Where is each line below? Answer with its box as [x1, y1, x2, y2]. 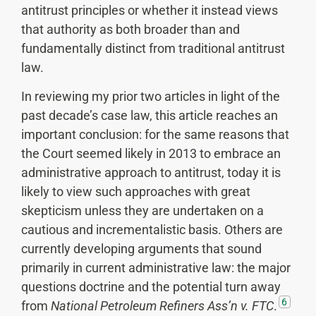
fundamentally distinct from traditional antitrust [21, 40, 285, 56]
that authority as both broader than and [21, 21, 240, 37]
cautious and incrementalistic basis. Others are [21, 221, 283, 237]
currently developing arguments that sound [21, 241, 262, 256]
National [51, 298, 100, 313]
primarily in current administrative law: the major [21, 260, 291, 275]
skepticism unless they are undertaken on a [21, 202, 264, 218]
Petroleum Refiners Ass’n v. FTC [100, 298, 274, 313]
